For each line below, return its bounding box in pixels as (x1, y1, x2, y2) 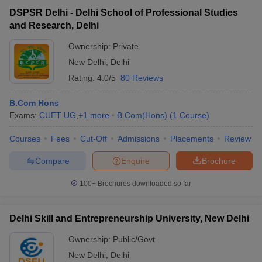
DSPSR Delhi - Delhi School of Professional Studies (9, 8, 238, 18)
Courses (9, 134, 40, 143)
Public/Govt (113, 235, 155, 244)
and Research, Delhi (9, 20, 99, 30)
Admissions (118, 134, 160, 143)
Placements (170, 134, 213, 143)
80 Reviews (120, 73, 163, 82)
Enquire (121, 156, 150, 166)
